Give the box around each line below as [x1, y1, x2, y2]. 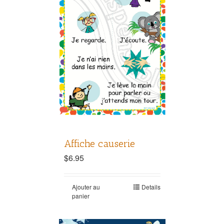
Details [141, 182, 160, 191]
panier [71, 191, 89, 200]
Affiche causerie [63, 137, 135, 150]
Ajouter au [71, 182, 100, 191]
